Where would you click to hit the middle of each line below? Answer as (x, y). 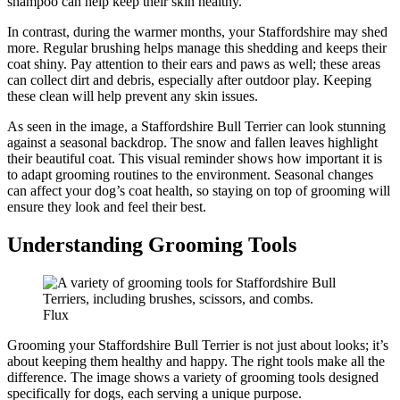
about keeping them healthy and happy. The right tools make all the (196, 361)
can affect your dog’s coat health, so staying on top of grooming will (199, 190)
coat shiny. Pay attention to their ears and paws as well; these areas (194, 63)
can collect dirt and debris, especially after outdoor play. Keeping (189, 79)
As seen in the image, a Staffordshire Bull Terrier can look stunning (196, 126)
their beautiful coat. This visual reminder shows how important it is (195, 158)
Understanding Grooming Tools (152, 244)
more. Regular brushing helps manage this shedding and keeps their (197, 47)
